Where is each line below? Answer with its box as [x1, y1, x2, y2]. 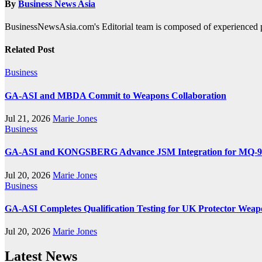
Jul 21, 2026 [5, 113, 53, 123]
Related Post [5, 44, 54, 55]
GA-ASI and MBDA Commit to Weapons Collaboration [5, 90, 226, 101]
